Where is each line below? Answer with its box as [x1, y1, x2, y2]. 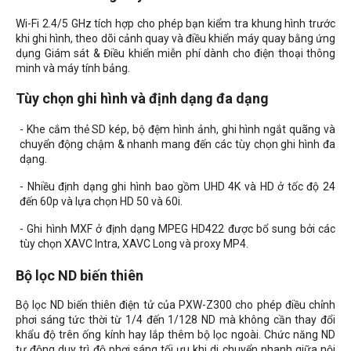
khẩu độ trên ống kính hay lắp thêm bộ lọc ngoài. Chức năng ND [16, 328, 335, 342]
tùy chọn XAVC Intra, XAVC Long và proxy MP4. [20, 237, 248, 251]
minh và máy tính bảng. [16, 62, 130, 75]
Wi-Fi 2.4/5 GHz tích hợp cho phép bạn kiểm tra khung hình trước [16, 17, 335, 31]
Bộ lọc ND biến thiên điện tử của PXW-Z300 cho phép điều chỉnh [16, 299, 335, 312]
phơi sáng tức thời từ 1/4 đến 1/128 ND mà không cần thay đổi [16, 313, 335, 327]
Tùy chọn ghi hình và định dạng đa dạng [16, 90, 269, 107]
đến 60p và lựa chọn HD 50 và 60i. [20, 195, 183, 208]
